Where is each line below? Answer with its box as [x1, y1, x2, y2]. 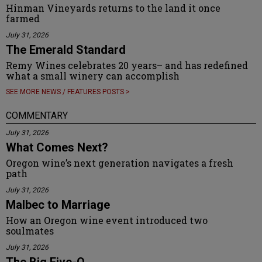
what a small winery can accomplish [6, 69, 180, 82]
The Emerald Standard [6, 42, 126, 57]
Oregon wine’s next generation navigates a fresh [6, 156, 233, 169]
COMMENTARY [6, 109, 68, 121]
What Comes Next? [6, 140, 108, 154]
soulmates [6, 224, 54, 237]
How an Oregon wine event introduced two [6, 213, 208, 226]
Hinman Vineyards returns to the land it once [6, 1, 220, 14]
